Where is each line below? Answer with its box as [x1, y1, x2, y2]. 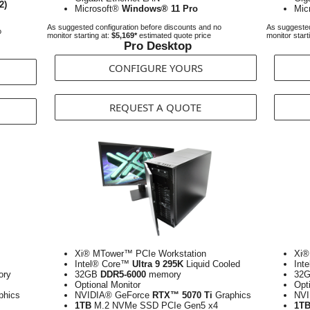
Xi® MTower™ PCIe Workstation [75, 248, 206, 259]
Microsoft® [75, 3, 122, 14]
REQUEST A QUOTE [109, 100, 201, 114]
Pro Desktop [124, 39, 192, 53]
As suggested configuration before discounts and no [47, 23, 221, 31]
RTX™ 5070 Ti [152, 290, 212, 300]
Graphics [212, 290, 251, 300]
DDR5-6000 [98, 269, 146, 280]
